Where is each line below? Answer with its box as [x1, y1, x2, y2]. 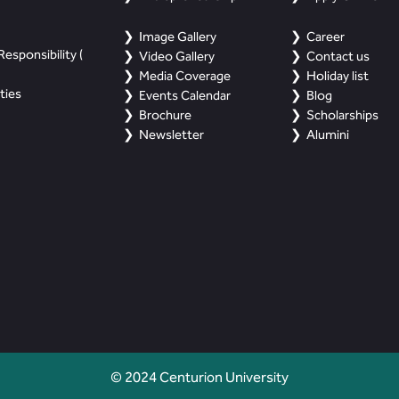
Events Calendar [138, 87, 231, 104]
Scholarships [306, 107, 379, 124]
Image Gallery [138, 28, 216, 45]
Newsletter [138, 126, 204, 143]
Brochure [138, 107, 191, 124]
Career [306, 28, 346, 45]
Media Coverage [138, 68, 231, 85]
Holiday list [306, 68, 370, 85]
